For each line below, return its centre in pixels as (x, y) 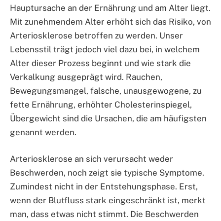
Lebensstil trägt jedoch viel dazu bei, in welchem (105, 50)
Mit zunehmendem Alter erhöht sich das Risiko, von (110, 22)
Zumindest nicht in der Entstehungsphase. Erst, (104, 187)
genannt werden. (43, 132)
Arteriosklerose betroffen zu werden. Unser (96, 36)
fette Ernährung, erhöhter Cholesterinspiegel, (101, 105)
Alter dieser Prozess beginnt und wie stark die (100, 63)
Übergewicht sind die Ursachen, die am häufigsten (108, 119)
